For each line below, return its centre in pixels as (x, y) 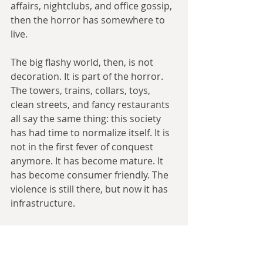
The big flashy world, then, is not (83, 63)
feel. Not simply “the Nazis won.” (82, 246)
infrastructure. (43, 203)
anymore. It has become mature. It (88, 161)
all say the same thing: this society (87, 119)
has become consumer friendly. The (91, 175)
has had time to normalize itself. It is (91, 133)
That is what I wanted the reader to (89, 232)
